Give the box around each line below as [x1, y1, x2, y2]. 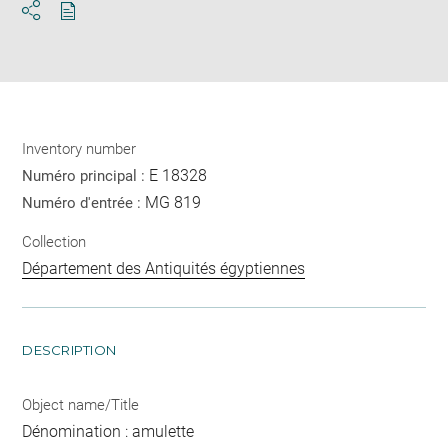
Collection [22, 233, 87, 252]
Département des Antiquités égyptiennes [22, 259, 306, 279]
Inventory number [22, 139, 137, 158]
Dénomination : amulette [22, 422, 195, 442]
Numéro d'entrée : [22, 193, 146, 212]
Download [67, 18, 140, 38]
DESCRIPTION [22, 342, 117, 359]
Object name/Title [22, 396, 140, 415]
